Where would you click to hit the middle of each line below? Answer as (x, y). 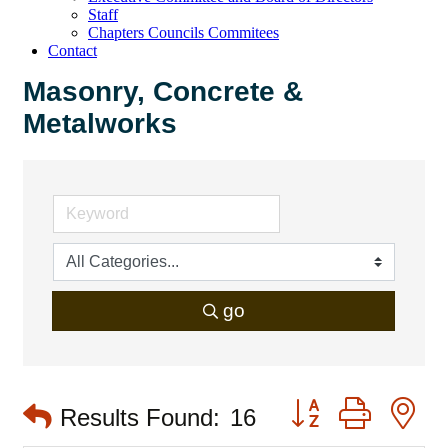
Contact (72, 50)
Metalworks (100, 123)
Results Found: (140, 417)
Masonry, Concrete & (163, 91)
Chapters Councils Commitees (183, 32)
